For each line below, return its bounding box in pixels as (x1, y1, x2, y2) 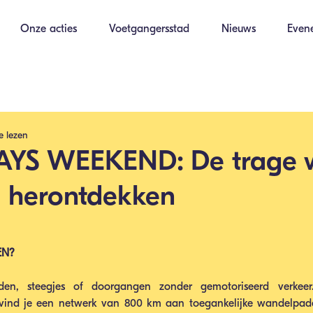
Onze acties (20, 22, 77, 35)
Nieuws (221, 22, 256, 35)
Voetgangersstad (109, 22, 189, 35)
